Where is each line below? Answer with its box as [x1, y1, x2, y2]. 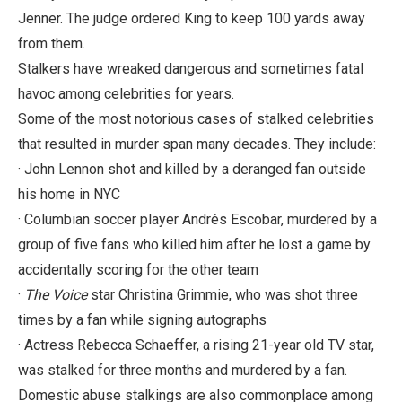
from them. [18, 34, 85, 52]
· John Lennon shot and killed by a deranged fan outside [18, 160, 366, 178]
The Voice [24, 285, 87, 303]
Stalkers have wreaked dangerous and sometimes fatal [18, 59, 363, 77]
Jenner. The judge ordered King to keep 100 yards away [18, 9, 365, 27]
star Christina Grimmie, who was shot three [87, 285, 358, 303]
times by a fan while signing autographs [18, 310, 267, 328]
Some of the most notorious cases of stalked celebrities [18, 109, 374, 127]
